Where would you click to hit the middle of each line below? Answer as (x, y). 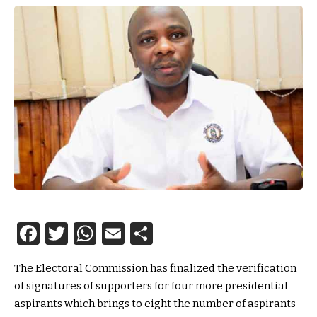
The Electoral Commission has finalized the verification (155, 269)
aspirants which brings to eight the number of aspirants (155, 304)
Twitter (107, 234)
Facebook (90, 234)
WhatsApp (154, 234)
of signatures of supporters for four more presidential (151, 286)
